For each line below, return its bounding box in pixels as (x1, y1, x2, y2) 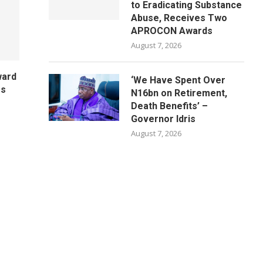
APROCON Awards (131, 25, 213, 36)
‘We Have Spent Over (131, 75, 226, 86)
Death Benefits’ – (131, 100, 208, 112)
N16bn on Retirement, (131, 87, 228, 99)
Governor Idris (131, 113, 196, 124)
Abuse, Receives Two (131, 12, 228, 23)
